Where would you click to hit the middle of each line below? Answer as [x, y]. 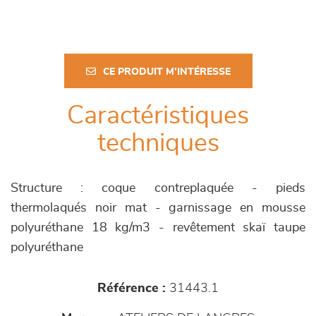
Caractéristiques [158, 115]
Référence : [132, 288]
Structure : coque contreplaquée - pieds [158, 188]
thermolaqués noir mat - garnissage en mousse [158, 208]
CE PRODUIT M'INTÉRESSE [166, 72]
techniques [158, 143]
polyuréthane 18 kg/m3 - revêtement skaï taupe [158, 227]
